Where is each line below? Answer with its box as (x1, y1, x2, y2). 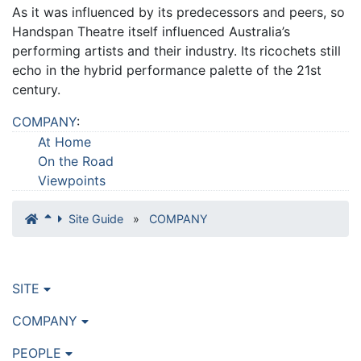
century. (12, 81, 60, 98)
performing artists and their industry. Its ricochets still (12, 43, 341, 60)
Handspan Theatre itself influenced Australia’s (12, 23, 290, 40)
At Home (38, 134, 91, 151)
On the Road (38, 153, 114, 170)
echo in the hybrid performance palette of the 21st (12, 62, 322, 79)
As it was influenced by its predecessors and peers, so (12, 4, 345, 21)
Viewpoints (38, 172, 106, 189)
